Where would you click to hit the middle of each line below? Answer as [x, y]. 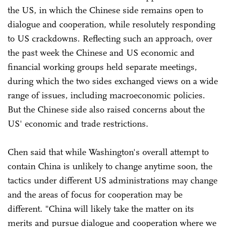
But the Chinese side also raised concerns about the [106, 109]
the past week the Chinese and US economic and [101, 52]
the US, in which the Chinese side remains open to [105, 10]
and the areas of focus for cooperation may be [95, 194]
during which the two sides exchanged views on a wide [113, 81]
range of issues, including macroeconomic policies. [106, 95]
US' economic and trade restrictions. [81, 123]
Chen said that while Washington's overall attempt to [108, 152]
